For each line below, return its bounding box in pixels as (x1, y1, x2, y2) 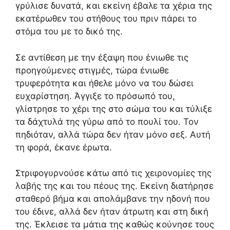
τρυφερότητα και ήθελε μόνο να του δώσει (15, 78, 194, 88)
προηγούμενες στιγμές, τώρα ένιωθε (15, 65, 169, 75)
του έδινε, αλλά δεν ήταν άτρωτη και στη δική (15, 206, 208, 217)
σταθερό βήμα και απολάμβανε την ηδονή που (15, 194, 210, 204)
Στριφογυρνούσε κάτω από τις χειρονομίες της (15, 168, 212, 178)
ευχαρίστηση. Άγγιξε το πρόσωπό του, (15, 90, 175, 101)
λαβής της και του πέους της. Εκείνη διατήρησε (15, 181, 214, 191)
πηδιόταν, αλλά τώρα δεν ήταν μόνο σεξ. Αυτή (15, 129, 210, 140)
